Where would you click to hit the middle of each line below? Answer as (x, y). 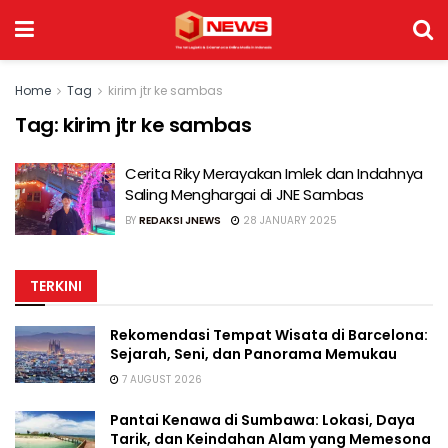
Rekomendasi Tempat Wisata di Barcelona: (269, 334)
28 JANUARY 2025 (288, 220)
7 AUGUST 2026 (160, 379)
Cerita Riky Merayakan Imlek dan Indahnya (274, 173)
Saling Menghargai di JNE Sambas (244, 194)
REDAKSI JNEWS (180, 220)
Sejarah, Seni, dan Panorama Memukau (253, 353)
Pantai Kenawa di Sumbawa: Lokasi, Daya (262, 419)
